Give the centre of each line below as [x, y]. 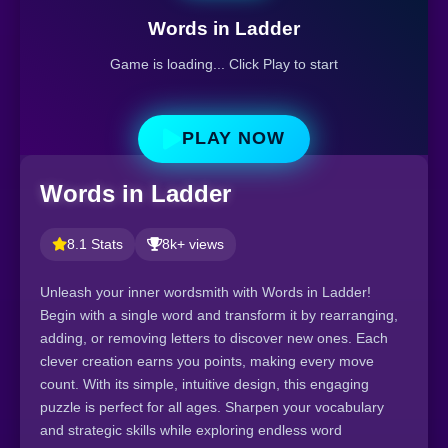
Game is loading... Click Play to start [224, 63]
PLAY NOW [233, 138]
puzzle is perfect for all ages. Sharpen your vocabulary [212, 407]
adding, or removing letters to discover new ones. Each [214, 338]
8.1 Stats [95, 244]
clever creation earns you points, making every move [207, 361]
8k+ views [193, 244]
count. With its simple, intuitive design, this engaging [204, 384]
